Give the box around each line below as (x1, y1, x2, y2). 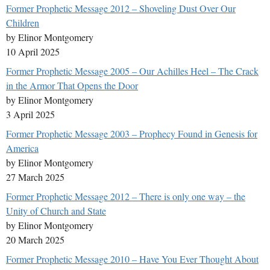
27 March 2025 (6, 171, 64, 184)
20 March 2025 (6, 233, 64, 246)
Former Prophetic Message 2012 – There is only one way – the (6, 190, 245, 203)
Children (6, 16, 39, 30)
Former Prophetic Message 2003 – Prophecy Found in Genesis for (6, 127, 257, 140)
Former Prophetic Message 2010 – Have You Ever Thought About (6, 253, 259, 266)
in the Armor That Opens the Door (6, 79, 138, 92)
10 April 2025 (6, 45, 60, 58)
